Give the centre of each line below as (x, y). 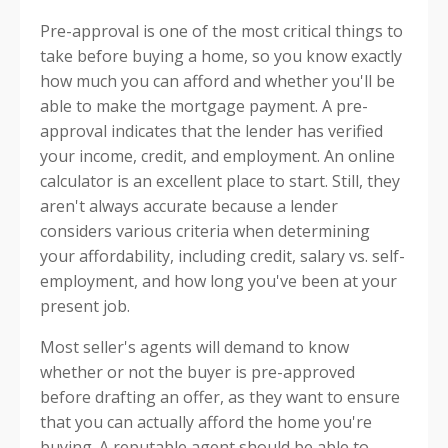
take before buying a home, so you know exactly (221, 56)
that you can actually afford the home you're (206, 422)
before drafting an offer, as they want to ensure (220, 397)
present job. (85, 306)
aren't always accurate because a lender (189, 206)
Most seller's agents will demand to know (194, 347)
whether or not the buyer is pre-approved (197, 372)
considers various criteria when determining (205, 231)
